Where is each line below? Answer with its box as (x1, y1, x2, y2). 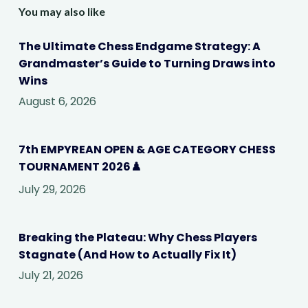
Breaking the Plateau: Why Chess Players (18, 230, 257, 246)
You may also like (18, 4, 105, 18)
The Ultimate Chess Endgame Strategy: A (18, 38, 261, 55)
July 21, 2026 (18, 267, 83, 284)
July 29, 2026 (18, 181, 86, 198)
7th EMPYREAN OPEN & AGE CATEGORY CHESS (18, 142, 276, 158)
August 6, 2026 (18, 93, 96, 110)
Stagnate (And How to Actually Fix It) (18, 247, 236, 263)
